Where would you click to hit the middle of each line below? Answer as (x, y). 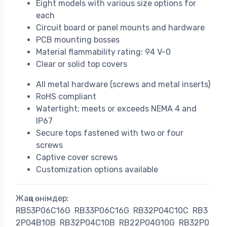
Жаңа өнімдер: (42, 199)
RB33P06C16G (102, 211)
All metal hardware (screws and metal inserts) (123, 85)
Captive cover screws (77, 158)
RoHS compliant (66, 97)
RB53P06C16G (43, 211)
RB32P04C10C (161, 211)
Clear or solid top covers (82, 64)
